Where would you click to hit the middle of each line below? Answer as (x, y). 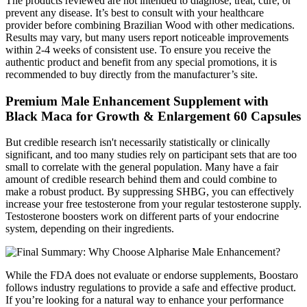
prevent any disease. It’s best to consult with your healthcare (135, 12)
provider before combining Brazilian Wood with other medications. (150, 25)
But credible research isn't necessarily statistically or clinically (138, 143)
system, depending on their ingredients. (90, 229)
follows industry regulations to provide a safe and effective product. (151, 288)
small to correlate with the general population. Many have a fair (142, 167)
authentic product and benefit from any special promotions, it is (141, 62)
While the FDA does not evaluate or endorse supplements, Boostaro (152, 275)
